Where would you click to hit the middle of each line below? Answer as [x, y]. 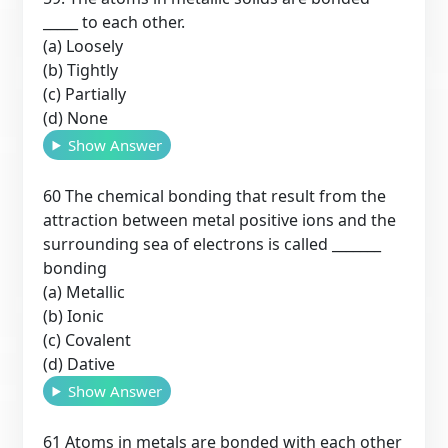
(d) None [76, 117]
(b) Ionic [74, 315]
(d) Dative [79, 363]
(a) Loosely [83, 45]
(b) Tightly [81, 69]
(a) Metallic [84, 291]
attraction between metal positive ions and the [220, 219]
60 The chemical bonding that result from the [215, 195]
